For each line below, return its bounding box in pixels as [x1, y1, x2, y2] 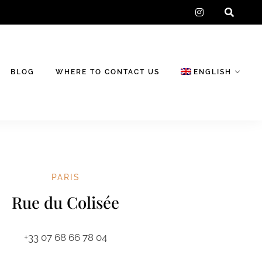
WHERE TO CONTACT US [56, 68, 160, 77]
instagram [203, 5, 246, 17]
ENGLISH [194, 68, 232, 77]
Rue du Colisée [12, 191, 119, 213]
